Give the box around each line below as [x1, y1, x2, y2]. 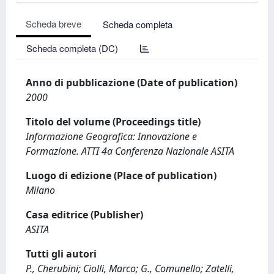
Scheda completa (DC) [26, 42, 118, 54]
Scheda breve [26, 17, 81, 30]
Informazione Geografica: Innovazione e [26, 130, 197, 143]
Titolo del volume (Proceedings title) [26, 115, 201, 128]
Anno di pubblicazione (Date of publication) [26, 76, 237, 89]
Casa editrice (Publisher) [26, 208, 143, 221]
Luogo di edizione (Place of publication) [26, 169, 217, 182]
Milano [26, 183, 55, 197]
